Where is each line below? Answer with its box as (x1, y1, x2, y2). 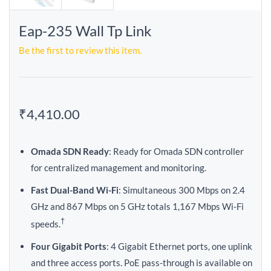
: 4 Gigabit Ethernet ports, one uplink (106, 241, 252, 252)
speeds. (31, 218, 60, 229)
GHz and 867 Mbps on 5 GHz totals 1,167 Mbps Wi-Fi (31, 201, 244, 212)
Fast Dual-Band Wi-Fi (31, 184, 119, 195)
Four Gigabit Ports (31, 241, 106, 252)
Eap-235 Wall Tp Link (19, 22, 152, 39)
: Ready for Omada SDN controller (109, 146, 244, 157)
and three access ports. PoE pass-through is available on (31, 257, 252, 268)
